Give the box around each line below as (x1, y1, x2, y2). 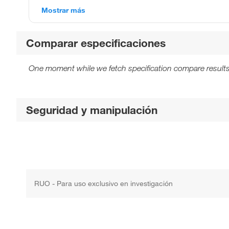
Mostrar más (41, 5, 85, 15)
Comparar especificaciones (26, 36, 166, 50)
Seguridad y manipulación (26, 103, 158, 117)
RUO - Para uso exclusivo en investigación (34, 178, 173, 188)
